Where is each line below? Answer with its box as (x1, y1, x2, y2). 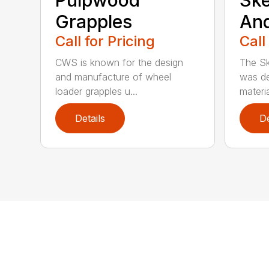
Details (75, 112, 106, 124)
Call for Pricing (55, 32, 156, 50)
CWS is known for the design (55, 56, 184, 68)
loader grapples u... (55, 85, 138, 97)
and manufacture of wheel (55, 70, 172, 83)
